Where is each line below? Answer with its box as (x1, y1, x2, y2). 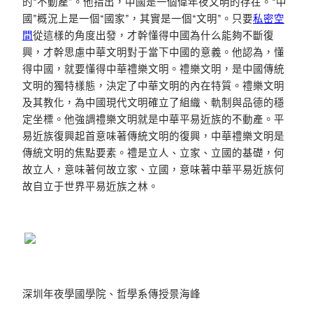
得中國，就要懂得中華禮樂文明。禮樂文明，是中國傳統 (22, 61, 284, 75)
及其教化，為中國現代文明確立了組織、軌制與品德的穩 (22, 95, 284, 109)
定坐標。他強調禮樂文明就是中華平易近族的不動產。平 (22, 112, 284, 126)
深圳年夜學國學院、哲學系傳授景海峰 (22, 286, 201, 300)
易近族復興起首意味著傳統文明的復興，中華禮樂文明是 (22, 129, 284, 143)
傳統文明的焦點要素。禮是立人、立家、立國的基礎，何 (22, 145, 284, 159)
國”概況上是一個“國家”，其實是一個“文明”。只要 (22, 11, 253, 25)
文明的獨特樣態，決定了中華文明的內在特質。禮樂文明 (22, 78, 284, 92)
